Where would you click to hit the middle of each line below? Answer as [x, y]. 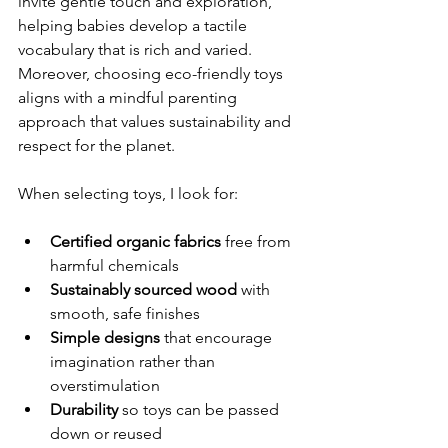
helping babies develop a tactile [134, 26]
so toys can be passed [200, 410]
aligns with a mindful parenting [129, 98]
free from [258, 242]
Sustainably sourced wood [143, 290]
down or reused [110, 434]
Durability [84, 410]
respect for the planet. [96, 146]
